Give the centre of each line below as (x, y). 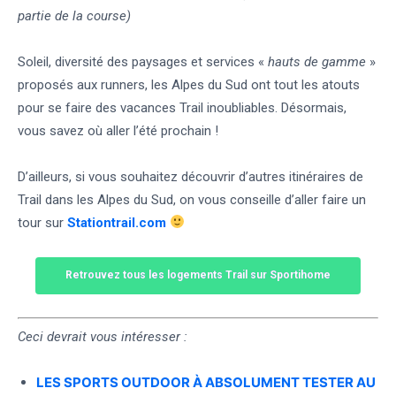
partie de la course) (74, 15)
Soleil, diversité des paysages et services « (143, 61)
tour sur (42, 222)
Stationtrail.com (117, 222)
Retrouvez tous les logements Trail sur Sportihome (198, 274)
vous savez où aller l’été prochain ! (118, 130)
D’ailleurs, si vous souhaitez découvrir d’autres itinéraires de (190, 176)
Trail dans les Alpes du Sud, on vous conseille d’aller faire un (192, 199)
